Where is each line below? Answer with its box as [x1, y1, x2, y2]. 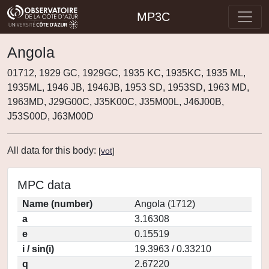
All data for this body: [7, 145, 98, 156]
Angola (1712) [134, 199, 195, 209]
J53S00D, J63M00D [7, 111, 94, 121]
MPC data [17, 178, 71, 192]
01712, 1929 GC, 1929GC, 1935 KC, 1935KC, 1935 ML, [7, 68, 246, 78]
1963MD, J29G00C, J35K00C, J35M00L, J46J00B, [7, 97, 224, 107]
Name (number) [22, 199, 92, 209]
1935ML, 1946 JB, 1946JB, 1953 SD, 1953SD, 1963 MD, [7, 82, 249, 92]
